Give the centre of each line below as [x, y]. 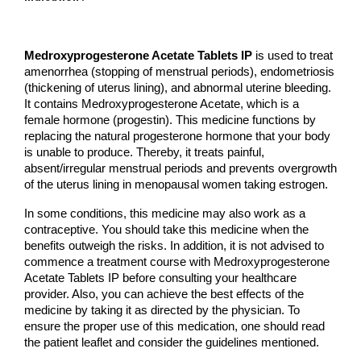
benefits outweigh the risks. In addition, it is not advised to [174, 246]
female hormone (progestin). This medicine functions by [170, 120]
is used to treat [293, 56]
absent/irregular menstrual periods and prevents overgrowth [180, 169]
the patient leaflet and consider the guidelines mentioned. [172, 343]
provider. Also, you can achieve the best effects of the [164, 295]
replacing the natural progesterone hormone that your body [177, 137]
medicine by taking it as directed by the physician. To [162, 311]
